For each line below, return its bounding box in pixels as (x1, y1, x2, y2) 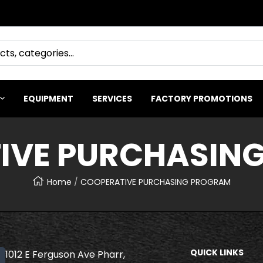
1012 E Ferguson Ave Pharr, (5, 247, 125, 261)
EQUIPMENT (23, 92, 73, 104)
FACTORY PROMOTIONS (151, 92, 252, 104)
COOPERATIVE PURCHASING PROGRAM (80, 176, 231, 188)
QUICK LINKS (190, 246, 244, 258)
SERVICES (92, 92, 132, 104)
